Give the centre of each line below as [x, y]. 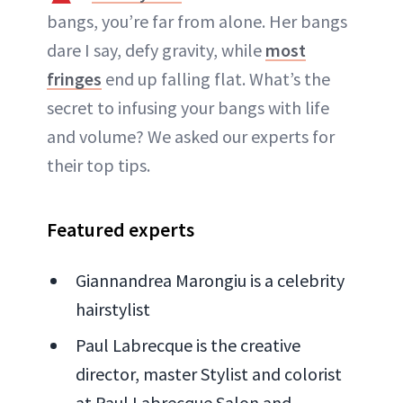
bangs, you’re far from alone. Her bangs [197, 21]
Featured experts [121, 229]
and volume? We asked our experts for [191, 136]
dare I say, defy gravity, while [156, 49]
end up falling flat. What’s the [216, 78]
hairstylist [113, 309]
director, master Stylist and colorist [209, 373]
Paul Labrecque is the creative [188, 345]
